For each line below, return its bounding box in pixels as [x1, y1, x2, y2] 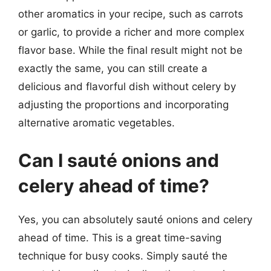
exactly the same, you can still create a [18, 62, 207, 74]
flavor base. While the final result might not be [18, 44, 243, 56]
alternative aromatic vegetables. [18, 117, 175, 129]
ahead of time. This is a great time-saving [18, 231, 221, 244]
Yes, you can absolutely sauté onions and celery [18, 213, 252, 226]
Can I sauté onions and [18, 149, 219, 171]
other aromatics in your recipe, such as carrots [18, 8, 243, 20]
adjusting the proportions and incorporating [18, 99, 229, 111]
